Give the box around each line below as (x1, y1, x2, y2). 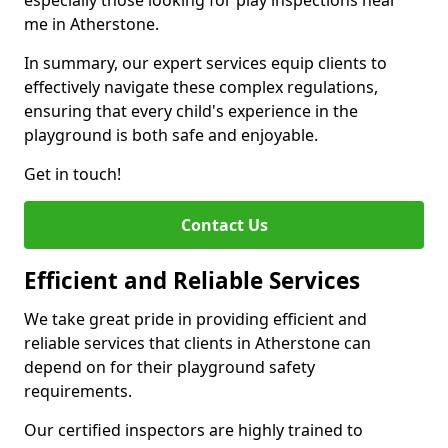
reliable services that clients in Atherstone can (24, 332, 371, 354)
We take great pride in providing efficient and (24, 308, 367, 330)
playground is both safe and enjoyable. (24, 124, 318, 146)
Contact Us (180, 214, 268, 236)
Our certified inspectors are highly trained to (24, 419, 363, 441)
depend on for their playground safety (24, 356, 315, 378)
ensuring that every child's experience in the (24, 100, 358, 122)
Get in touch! (24, 163, 121, 185)
